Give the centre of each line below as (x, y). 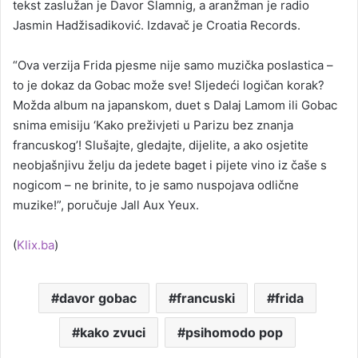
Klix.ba (36, 245)
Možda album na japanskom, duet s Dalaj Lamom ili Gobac (175, 105)
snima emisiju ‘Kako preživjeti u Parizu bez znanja (153, 125)
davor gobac (97, 298)
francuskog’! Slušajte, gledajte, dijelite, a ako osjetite (161, 145)
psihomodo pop (234, 332)
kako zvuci (112, 332)
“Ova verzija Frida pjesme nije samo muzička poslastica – (173, 65)
